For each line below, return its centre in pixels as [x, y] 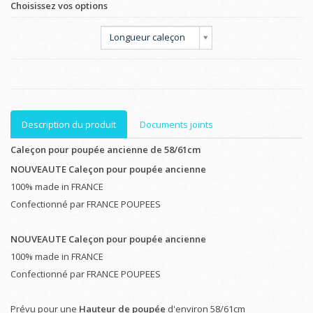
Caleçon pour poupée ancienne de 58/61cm [105, 149]
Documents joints [176, 124]
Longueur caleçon [147, 37]
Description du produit [69, 124]
